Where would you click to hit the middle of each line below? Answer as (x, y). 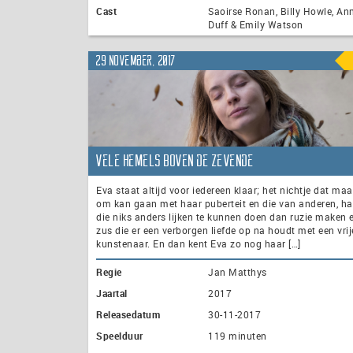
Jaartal (112, 294)
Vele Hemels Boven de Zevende (175, 161)
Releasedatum (128, 315)
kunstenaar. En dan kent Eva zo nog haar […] (199, 244)
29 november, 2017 (136, 60)
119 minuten (238, 336)
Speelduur (120, 336)
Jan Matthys (238, 272)
